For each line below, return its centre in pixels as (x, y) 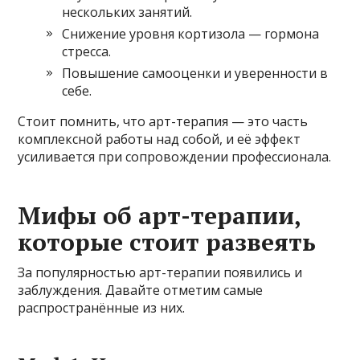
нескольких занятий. (127, 12)
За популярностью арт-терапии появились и (160, 272)
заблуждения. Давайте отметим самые (141, 290)
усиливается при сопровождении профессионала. (175, 156)
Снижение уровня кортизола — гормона (191, 33)
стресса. (87, 51)
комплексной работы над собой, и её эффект (160, 139)
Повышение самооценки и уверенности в (195, 73)
